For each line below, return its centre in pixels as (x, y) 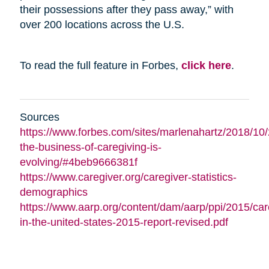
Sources (39, 117)
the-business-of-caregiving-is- (90, 147)
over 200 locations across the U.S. (102, 24)
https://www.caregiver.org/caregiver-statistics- (128, 177)
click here (206, 65)
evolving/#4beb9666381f (78, 162)
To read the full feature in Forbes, (100, 65)
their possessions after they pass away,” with (126, 9)
